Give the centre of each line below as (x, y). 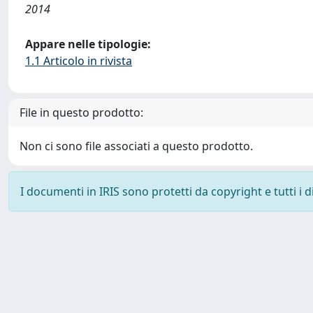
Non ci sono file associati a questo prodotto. (136, 146)
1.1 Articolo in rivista (79, 61)
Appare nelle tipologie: (88, 44)
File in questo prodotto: (81, 112)
